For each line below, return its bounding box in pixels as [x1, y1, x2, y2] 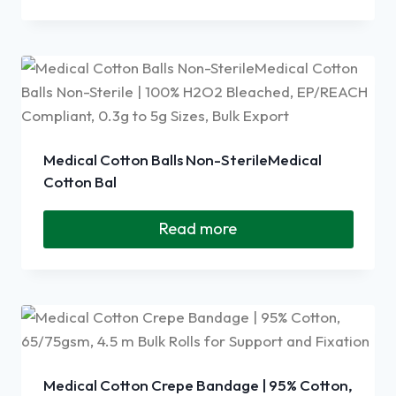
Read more [159, 218, 237, 240]
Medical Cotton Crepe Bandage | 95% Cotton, [42, 375, 353, 394]
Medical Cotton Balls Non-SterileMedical [42, 150, 322, 170]
